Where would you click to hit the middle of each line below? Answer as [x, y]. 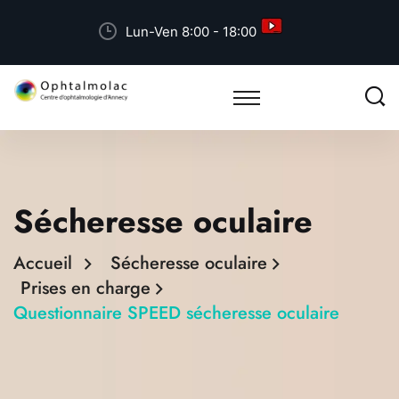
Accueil [48, 264]
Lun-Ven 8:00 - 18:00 [191, 31]
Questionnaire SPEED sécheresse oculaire [176, 313]
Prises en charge [91, 289]
